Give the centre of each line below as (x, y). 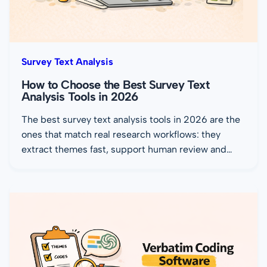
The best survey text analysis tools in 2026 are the (131, 120)
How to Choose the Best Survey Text (115, 85)
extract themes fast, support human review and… (127, 150)
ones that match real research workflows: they (121, 135)
